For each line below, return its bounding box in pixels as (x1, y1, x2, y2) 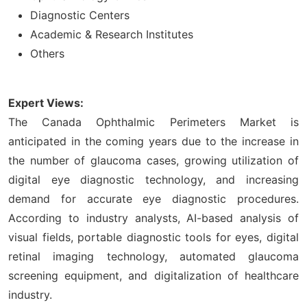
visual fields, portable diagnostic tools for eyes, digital (8, 230, 299, 244)
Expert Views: (8, 95, 84, 110)
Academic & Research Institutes (30, 27, 193, 41)
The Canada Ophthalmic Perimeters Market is (8, 114, 299, 129)
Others (30, 46, 64, 60)
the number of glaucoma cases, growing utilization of (8, 153, 299, 167)
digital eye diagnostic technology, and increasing (8, 172, 299, 186)
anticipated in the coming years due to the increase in (8, 134, 299, 148)
